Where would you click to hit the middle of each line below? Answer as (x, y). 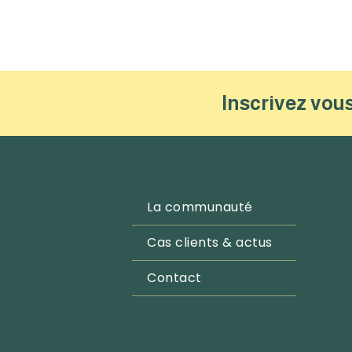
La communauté (200, 207)
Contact (174, 278)
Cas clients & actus (210, 242)
